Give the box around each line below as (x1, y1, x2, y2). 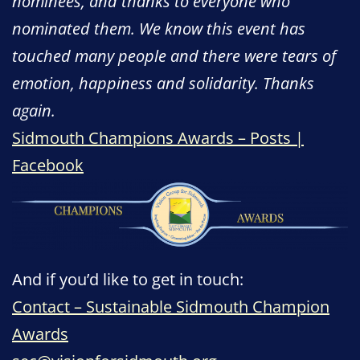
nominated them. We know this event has (12, 17, 305, 39)
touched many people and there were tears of (12, 44, 336, 67)
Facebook (12, 153, 84, 176)
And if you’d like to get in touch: (12, 268, 243, 290)
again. (12, 99, 55, 121)
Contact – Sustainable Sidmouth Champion (12, 295, 329, 317)
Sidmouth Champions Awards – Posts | (12, 126, 304, 149)
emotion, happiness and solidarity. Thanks (12, 72, 314, 94)
